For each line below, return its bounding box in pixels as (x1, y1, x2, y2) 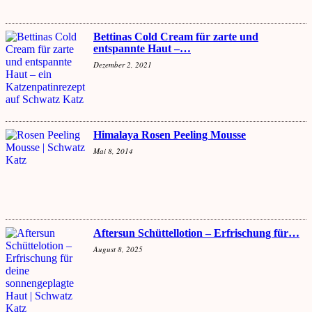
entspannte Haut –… (93, 42, 191, 54)
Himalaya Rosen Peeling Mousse (93, 128, 246, 141)
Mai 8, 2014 (93, 145, 133, 156)
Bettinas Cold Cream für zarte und (93, 30, 258, 42)
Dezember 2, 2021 (93, 58, 152, 70)
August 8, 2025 (93, 243, 143, 254)
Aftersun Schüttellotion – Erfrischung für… (93, 226, 299, 239)
